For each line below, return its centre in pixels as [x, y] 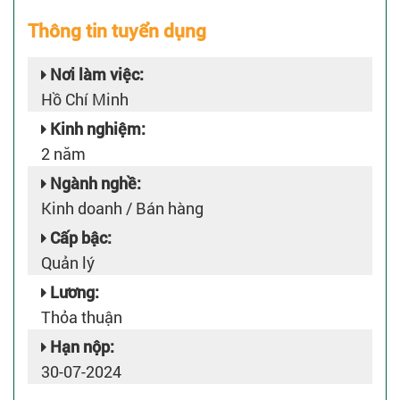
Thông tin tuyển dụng [117, 30]
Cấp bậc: [79, 237]
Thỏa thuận [82, 317]
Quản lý [68, 262]
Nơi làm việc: [95, 74]
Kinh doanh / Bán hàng [122, 208]
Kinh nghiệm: [96, 129]
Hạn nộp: [80, 346]
